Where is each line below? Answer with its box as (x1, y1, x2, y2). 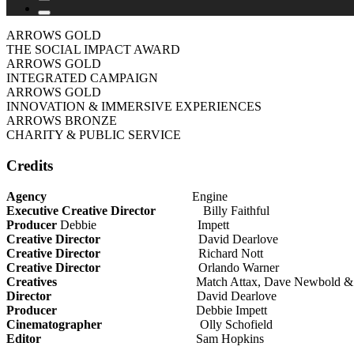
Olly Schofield (105, 317, 304, 331)
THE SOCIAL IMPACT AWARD (6, 43, 180, 57)
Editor (6, 331, 41, 345)
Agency (6, 189, 50, 203)
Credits (6, 157, 53, 175)
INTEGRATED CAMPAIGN (6, 71, 158, 85)
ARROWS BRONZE (6, 114, 117, 128)
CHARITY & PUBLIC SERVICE (6, 128, 181, 142)
